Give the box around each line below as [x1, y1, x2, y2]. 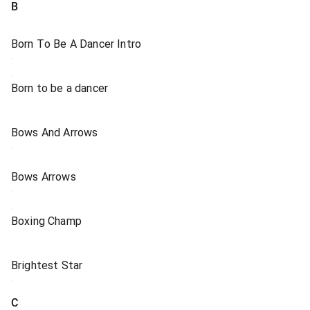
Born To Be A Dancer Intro [11, 37, 141, 51]
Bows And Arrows [11, 126, 98, 139]
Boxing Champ [11, 215, 82, 228]
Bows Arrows [11, 170, 76, 183]
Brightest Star [11, 259, 83, 272]
